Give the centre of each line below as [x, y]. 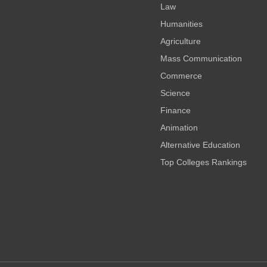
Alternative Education [200, 145]
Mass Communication [201, 58]
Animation [179, 128]
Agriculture [180, 41]
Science [175, 93]
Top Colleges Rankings [203, 162]
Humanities [181, 24]
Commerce [181, 76]
